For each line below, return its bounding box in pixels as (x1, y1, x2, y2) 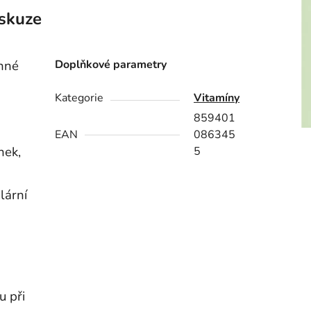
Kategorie (55, 90, 104, 106)
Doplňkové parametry (55, 57, 167, 73)
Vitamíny (194, 90, 240, 106)
